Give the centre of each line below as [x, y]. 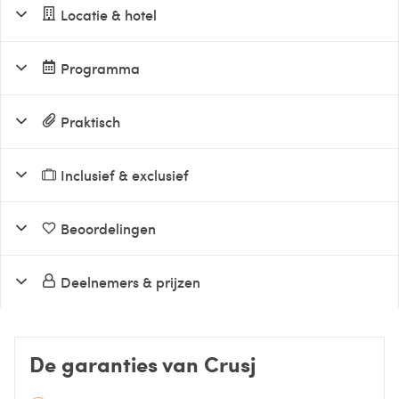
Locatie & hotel [109, 14]
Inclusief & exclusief [125, 174]
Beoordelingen [109, 228]
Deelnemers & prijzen [131, 281]
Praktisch [91, 121]
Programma [101, 67]
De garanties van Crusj [142, 363]
